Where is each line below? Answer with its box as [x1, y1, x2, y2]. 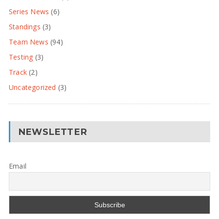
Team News [8, 37, 48, 46]
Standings [8, 22, 41, 31]
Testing [8, 52, 33, 62]
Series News [8, 6, 49, 16]
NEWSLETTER [18, 126, 88, 137]
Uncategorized [8, 82, 56, 92]
